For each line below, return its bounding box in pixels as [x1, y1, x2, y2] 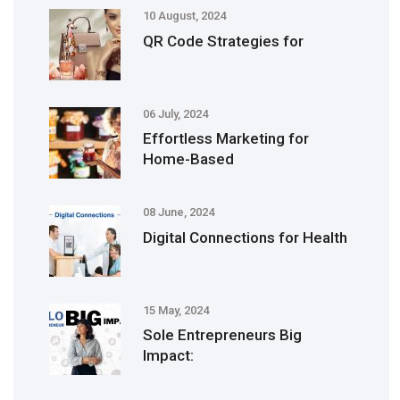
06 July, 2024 [143, 107, 208, 121]
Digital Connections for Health [143, 229, 347, 247]
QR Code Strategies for [143, 32, 304, 51]
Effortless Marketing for [143, 129, 309, 148]
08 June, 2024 [143, 205, 214, 220]
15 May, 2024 [143, 304, 209, 318]
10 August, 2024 [143, 9, 226, 23]
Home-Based [143, 150, 234, 169]
